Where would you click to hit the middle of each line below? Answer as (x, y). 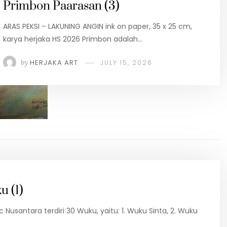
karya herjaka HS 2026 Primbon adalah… (73, 39)
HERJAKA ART (54, 62)
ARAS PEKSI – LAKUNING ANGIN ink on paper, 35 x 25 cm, (98, 26)
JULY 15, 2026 (126, 62)
